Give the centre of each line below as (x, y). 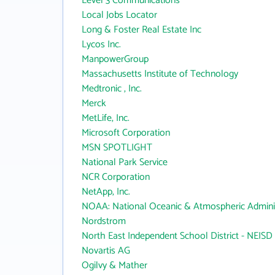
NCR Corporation (116, 177)
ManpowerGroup (115, 59)
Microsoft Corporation (126, 133)
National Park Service (125, 162)
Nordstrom (104, 221)
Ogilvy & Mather (114, 265)
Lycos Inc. (101, 45)
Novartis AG (106, 251)
